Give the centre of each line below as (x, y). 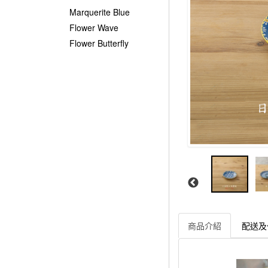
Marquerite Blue (100, 12)
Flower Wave (94, 28)
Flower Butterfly (99, 43)
